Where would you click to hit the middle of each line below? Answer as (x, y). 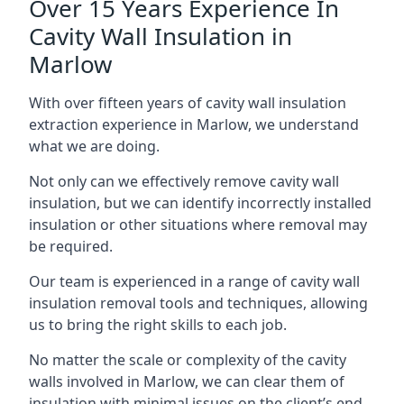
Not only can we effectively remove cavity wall (184, 181)
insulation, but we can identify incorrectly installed (200, 203)
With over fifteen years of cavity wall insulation (188, 103)
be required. (71, 246)
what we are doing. (94, 146)
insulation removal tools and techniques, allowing (198, 303)
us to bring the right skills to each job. (158, 325)
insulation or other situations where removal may (198, 225)
